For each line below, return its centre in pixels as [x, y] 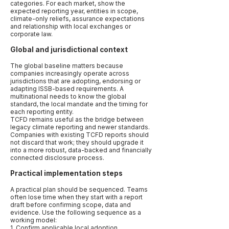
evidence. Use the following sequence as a [76, 212]
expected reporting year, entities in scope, [74, 11]
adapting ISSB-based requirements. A [67, 89]
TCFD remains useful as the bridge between [77, 119]
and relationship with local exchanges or [71, 26]
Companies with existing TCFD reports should [79, 135]
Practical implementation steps [66, 173]
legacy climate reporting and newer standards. [80, 127]
